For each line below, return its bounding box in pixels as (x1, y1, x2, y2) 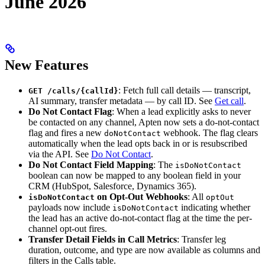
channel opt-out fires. (28, 224, 107, 234)
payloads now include (28, 202, 112, 213)
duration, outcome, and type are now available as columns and (28, 245, 260, 256)
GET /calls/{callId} (28, 86, 118, 96)
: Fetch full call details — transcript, (118, 85, 251, 96)
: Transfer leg (177, 234, 226, 245)
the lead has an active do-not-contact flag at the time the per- (28, 213, 252, 224)
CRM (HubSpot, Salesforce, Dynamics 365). (28, 181, 196, 192)
